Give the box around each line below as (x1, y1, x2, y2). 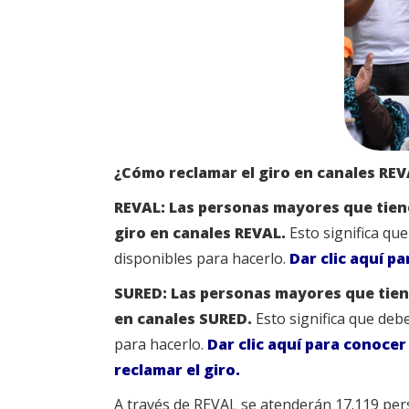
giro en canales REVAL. (114, 223, 286, 244)
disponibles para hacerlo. (114, 248, 289, 269)
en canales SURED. (114, 309, 256, 330)
